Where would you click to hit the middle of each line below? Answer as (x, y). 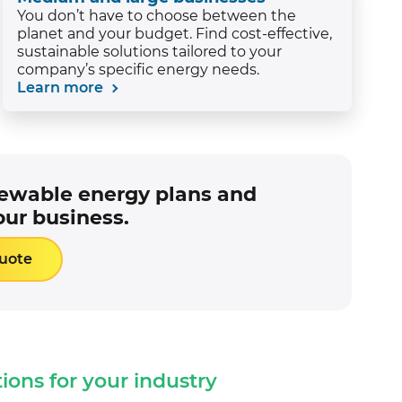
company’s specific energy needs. (138, 69)
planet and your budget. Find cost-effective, (174, 33)
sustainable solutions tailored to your (149, 51)
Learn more (61, 87)
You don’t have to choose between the (156, 15)
